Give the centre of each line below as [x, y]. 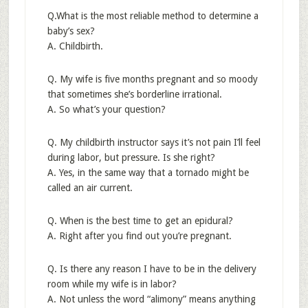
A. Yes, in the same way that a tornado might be [148, 173]
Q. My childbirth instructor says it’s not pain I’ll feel [154, 142]
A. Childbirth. [75, 46]
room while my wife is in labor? [112, 284]
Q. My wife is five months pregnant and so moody [152, 79]
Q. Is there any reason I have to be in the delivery [152, 269]
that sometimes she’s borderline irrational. [134, 94]
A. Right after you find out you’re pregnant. [139, 236]
